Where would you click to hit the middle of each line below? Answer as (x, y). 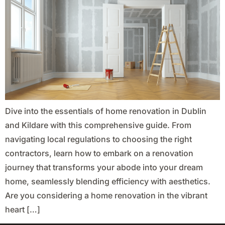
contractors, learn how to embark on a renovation (99, 153)
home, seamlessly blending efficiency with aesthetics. (108, 181)
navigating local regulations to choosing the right (98, 139)
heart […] (23, 209)
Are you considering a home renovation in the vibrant (106, 195)
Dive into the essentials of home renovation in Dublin (106, 111)
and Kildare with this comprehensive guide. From (98, 125)
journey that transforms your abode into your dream (104, 167)
